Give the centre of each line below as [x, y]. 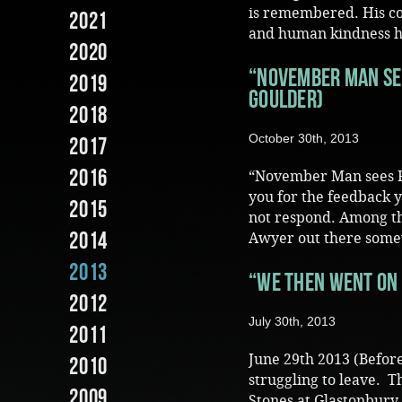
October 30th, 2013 [304, 138]
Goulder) [286, 99]
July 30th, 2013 [292, 321]
